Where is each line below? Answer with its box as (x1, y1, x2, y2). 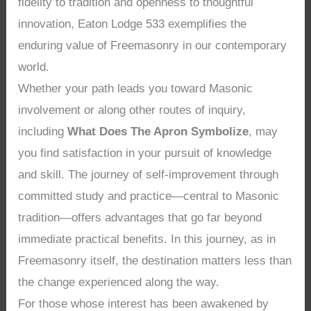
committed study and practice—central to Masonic (18, 190, 280, 203)
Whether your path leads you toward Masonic (18, 82, 253, 96)
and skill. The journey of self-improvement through (18, 168, 279, 182)
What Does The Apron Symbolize (67, 125, 249, 139)
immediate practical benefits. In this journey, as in (18, 233, 276, 246)
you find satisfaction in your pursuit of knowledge (18, 146, 272, 160)
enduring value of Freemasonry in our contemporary (18, 39, 287, 53)
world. (18, 60, 50, 74)
